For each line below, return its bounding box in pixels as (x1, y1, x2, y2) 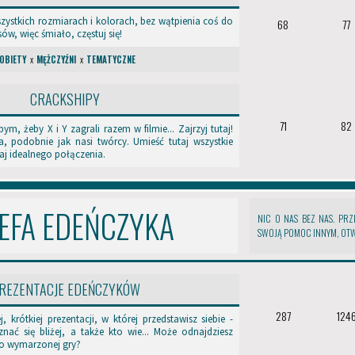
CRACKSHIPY (30, 89, 100, 109)
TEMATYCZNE (86, 53, 136, 66)
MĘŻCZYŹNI (36, 53, 78, 66)
